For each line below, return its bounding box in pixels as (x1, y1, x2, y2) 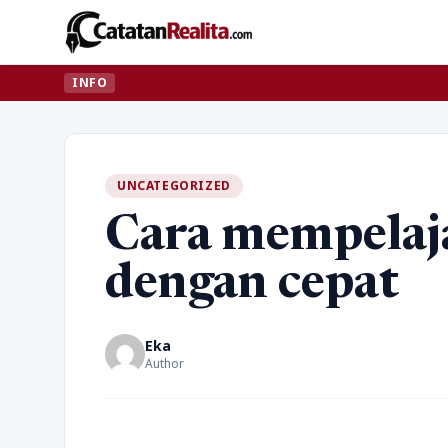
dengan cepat (105, 262, 399, 310)
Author (145, 355, 184, 372)
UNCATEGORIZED (117, 177, 231, 194)
